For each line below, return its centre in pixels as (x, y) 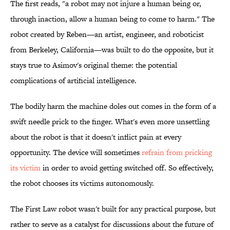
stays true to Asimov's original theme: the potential (94, 65)
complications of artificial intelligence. (73, 81)
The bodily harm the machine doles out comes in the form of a (113, 106)
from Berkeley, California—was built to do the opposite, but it (112, 50)
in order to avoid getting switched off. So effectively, (127, 168)
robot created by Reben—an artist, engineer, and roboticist (107, 34)
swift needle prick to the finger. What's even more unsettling (110, 122)
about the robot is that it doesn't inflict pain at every (96, 137)
